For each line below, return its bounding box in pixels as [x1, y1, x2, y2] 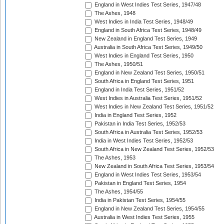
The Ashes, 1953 [93, 154, 135, 161]
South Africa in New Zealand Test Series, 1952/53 [93, 146, 214, 152]
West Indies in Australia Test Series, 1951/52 [93, 95, 202, 101]
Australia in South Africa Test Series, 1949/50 [93, 44, 202, 50]
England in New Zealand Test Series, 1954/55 [93, 205, 204, 212]
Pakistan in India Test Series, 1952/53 [93, 120, 185, 127]
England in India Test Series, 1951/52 [93, 86, 184, 93]
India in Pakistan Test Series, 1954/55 [93, 197, 185, 203]
